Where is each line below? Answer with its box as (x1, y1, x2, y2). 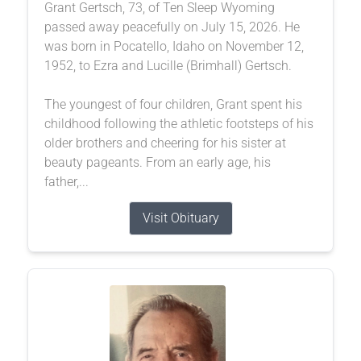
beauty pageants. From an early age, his (44, 154, 271, 170)
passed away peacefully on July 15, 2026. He (44, 19, 300, 35)
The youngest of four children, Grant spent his (44, 96, 302, 112)
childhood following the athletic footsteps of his (44, 115, 313, 131)
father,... (44, 173, 89, 189)
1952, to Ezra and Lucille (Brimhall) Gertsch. (44, 57, 292, 73)
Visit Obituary (142, 210, 219, 226)
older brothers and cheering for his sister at (44, 135, 286, 151)
